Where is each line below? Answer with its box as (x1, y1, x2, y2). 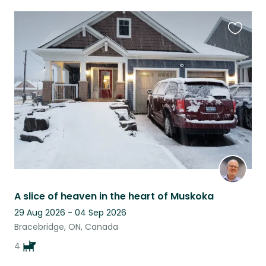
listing (227, 55, 254, 69)
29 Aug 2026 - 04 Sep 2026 (14, 207, 126, 219)
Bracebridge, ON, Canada (14, 221, 118, 233)
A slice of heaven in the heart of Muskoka (14, 189, 214, 204)
